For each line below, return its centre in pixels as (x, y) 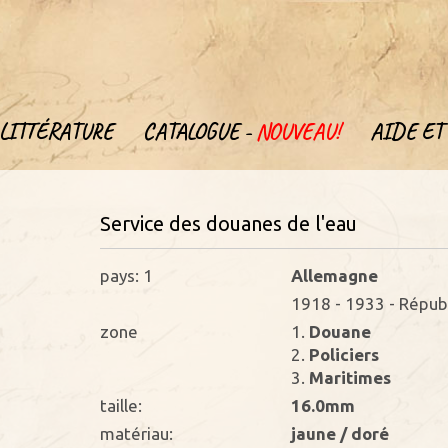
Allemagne (334, 275)
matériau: (137, 433)
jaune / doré (339, 433)
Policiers (341, 354)
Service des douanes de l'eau (229, 223)
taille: (121, 405)
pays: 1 (127, 275)
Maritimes (347, 377)
